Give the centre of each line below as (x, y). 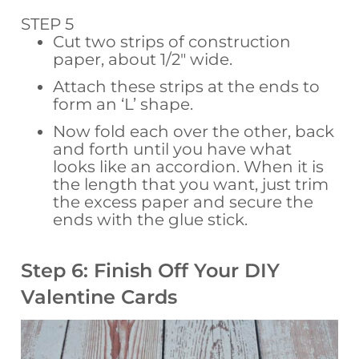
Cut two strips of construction (172, 41)
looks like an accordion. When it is (189, 166)
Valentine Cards (99, 296)
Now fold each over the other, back (194, 131)
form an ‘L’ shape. (123, 104)
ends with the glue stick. (151, 219)
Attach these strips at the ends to (187, 86)
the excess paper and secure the (184, 202)
